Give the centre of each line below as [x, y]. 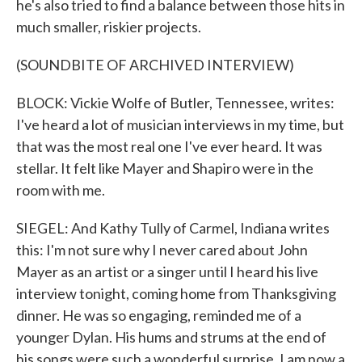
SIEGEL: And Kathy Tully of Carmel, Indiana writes [173, 228]
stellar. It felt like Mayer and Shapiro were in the [165, 168]
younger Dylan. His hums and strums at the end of [171, 337]
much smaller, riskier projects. [109, 27]
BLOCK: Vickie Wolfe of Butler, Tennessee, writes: [175, 103]
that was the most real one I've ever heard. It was [169, 146]
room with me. [61, 190]
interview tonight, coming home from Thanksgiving [176, 293]
